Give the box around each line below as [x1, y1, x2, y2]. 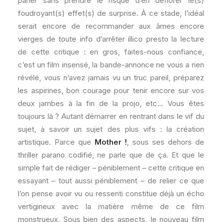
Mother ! [95, 137, 127, 147]
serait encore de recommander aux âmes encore [18, 21, 204, 31]
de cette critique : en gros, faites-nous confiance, [18, 47, 204, 56]
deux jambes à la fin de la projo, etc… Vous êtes [18, 99, 204, 108]
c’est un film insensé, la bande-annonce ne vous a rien [18, 60, 204, 69]
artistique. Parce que [18, 137, 95, 147]
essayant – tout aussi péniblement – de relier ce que [18, 176, 204, 185]
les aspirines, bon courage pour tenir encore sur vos [18, 86, 204, 95]
